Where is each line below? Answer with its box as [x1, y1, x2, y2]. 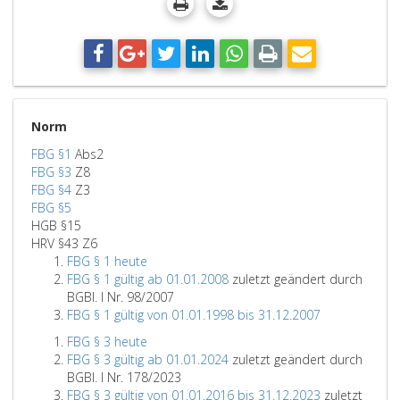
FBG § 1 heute [67, 253, 147, 270]
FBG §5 [31, 199, 71, 216]
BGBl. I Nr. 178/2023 [67, 369, 181, 386]
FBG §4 [31, 181, 71, 198]
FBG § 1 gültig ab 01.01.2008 [67, 271, 229, 287]
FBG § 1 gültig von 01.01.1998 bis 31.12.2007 [67, 306, 321, 323]
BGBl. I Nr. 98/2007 [67, 288, 174, 305]
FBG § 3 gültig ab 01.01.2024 [67, 351, 229, 368]
